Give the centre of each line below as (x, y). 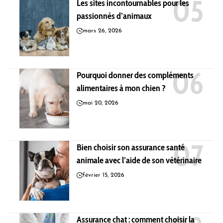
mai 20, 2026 (101, 103)
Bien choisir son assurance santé (131, 147)
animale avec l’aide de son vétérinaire (139, 160)
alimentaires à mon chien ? (121, 88)
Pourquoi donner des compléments (135, 75)
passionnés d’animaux (114, 16)
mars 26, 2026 (102, 31)
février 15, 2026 (104, 175)
